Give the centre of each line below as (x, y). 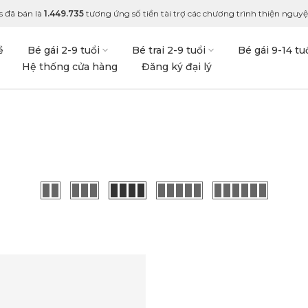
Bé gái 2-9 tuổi (63, 50)
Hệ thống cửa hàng (69, 66)
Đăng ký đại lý (176, 66)
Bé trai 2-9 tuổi (168, 50)
